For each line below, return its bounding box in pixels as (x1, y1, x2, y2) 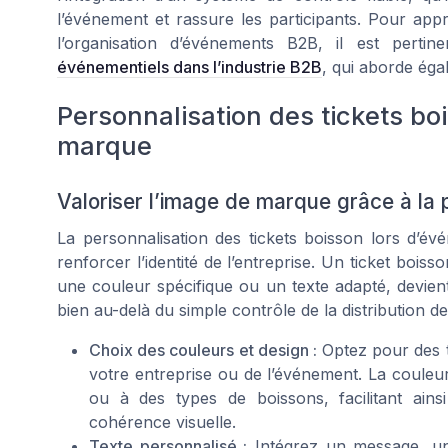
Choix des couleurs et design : (89, 340, 317, 361)
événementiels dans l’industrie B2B (57, 56, 322, 77)
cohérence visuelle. (89, 412, 236, 433)
